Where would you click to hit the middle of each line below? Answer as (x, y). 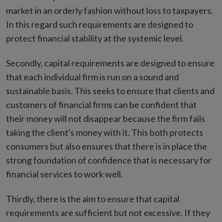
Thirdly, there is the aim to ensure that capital (93, 199)
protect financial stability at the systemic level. (95, 38)
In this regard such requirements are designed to (100, 24)
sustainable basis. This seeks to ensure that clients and (110, 91)
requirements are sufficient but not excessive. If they (108, 213)
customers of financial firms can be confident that (101, 105)
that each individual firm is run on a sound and (92, 77)
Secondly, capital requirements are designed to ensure (110, 63)
